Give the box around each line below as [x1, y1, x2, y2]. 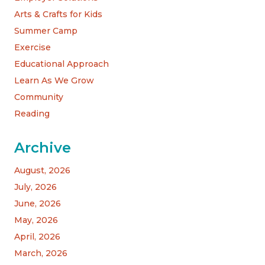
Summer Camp [14, 25, 77, 37]
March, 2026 [14, 248, 67, 259]
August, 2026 [14, 165, 70, 176]
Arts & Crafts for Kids [14, 9, 102, 20]
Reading [14, 108, 50, 119]
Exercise [14, 42, 51, 53]
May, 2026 [14, 215, 58, 226]
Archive [14, 139, 71, 157]
